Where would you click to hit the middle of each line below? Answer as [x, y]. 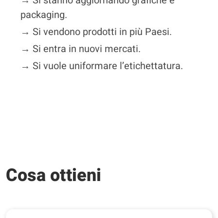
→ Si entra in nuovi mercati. [81, 49]
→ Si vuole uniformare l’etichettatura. [102, 66]
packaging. [44, 15]
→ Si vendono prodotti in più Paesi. [96, 32]
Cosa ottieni [54, 175]
